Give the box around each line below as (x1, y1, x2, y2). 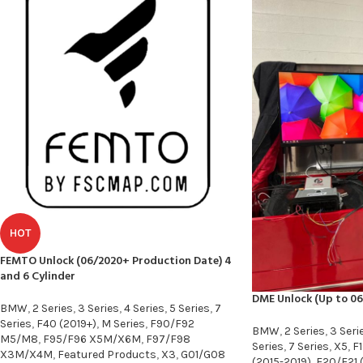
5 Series (169, 301, 210, 316)
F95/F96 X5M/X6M (43, 332, 141, 347)
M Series (101, 317, 145, 331)
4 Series (124, 301, 164, 316)
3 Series (78, 301, 119, 316)
